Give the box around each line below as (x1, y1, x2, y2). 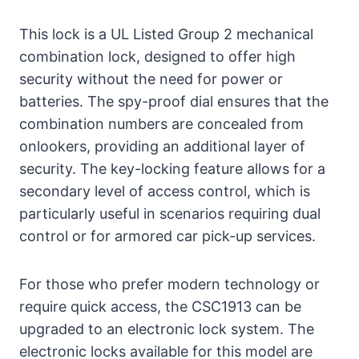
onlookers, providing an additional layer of (19, 137, 305, 155)
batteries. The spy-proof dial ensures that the (19, 92, 329, 110)
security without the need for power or (19, 70, 283, 87)
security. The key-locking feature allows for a (19, 159, 325, 177)
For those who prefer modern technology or (19, 275, 320, 292)
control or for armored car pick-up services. (19, 227, 316, 244)
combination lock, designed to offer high (19, 47, 296, 65)
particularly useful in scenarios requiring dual (19, 204, 321, 222)
